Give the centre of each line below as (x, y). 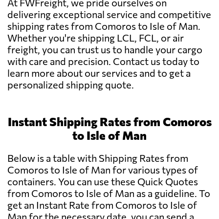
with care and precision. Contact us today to (103, 61)
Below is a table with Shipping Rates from (98, 158)
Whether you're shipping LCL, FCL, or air (96, 38)
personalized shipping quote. (71, 85)
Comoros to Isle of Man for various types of (103, 170)
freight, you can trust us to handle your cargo (105, 50)
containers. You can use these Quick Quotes (103, 182)
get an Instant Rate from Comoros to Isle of (102, 205)
